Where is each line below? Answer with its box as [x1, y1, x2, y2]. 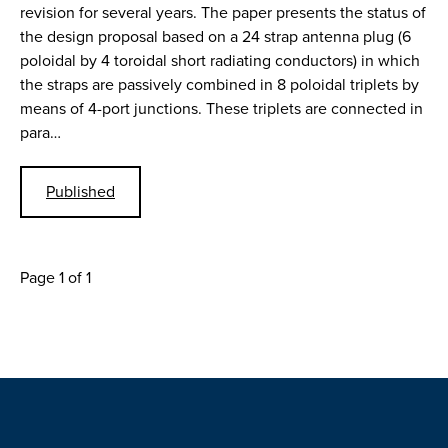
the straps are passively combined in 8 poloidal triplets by [20, 72, 419, 96]
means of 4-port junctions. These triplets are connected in [20, 96, 423, 120]
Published [46, 179, 115, 203]
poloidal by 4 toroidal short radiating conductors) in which [20, 48, 420, 72]
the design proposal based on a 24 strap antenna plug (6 [20, 24, 411, 48]
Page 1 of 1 [20, 265, 91, 289]
